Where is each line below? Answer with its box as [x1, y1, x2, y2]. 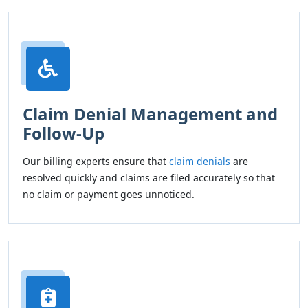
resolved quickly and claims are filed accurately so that [23, 171, 275, 184]
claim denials [169, 155, 230, 168]
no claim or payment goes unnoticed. [23, 188, 195, 201]
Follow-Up [23, 122, 104, 144]
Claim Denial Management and [23, 102, 278, 125]
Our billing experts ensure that [23, 155, 169, 168]
